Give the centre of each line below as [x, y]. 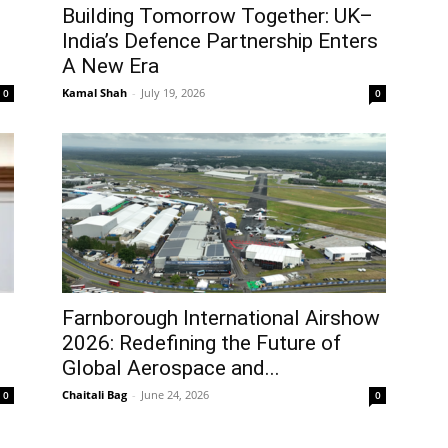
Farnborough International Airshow [221, 318]
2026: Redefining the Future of [201, 343]
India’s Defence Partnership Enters [220, 41]
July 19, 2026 [173, 92]
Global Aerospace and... [171, 368]
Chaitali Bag [94, 394]
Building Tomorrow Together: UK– [217, 16]
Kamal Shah [94, 92]
